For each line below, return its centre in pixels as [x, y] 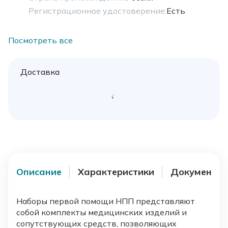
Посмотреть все [40, 40]
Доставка [40, 72]
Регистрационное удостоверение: [97, 10]
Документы [197, 172]
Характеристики [116, 172]
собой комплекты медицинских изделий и [102, 212]
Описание [39, 172]
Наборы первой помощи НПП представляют [106, 201]
